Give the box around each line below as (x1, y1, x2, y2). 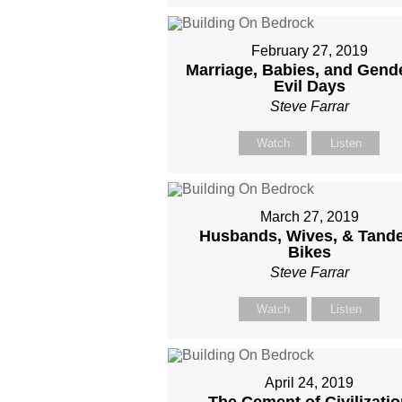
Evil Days (273, 77, 345, 95)
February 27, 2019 (250, 43, 368, 58)
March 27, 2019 (259, 209, 359, 224)
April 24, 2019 (265, 375, 354, 390)
